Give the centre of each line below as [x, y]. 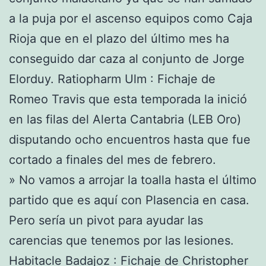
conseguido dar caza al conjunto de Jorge [127, 59]
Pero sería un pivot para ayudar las [106, 221]
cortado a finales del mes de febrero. [113, 160]
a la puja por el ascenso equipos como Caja [131, 19]
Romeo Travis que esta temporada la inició [128, 99]
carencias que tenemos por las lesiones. [121, 241]
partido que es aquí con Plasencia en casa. [129, 200]
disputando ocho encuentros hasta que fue [130, 140]
